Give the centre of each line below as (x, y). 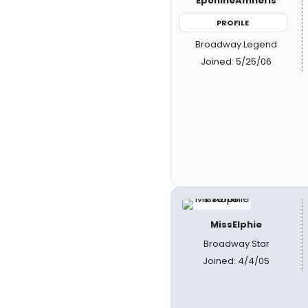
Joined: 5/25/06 (236, 62)
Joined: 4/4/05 (236, 261)
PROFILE (233, 22)
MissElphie (236, 224)
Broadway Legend (236, 45)
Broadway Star (236, 243)
